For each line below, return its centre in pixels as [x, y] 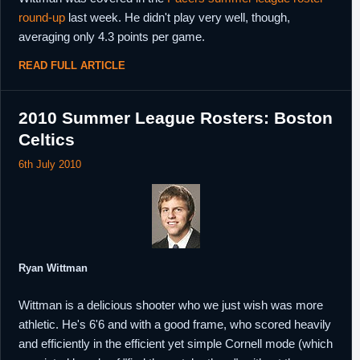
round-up [42, 17]
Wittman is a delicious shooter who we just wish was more [171, 305]
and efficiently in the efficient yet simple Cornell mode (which [176, 344]
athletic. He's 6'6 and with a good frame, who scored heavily [175, 324]
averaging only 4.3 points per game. [112, 37]
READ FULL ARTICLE [72, 65]
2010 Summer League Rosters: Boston [176, 118]
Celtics [47, 139]
